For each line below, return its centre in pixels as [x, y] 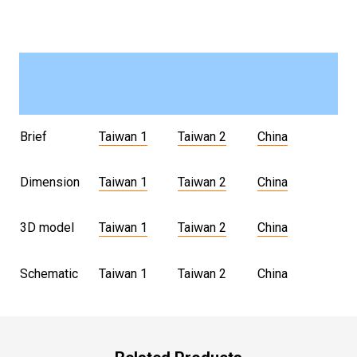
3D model [47, 228]
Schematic [49, 274]
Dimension [50, 182]
